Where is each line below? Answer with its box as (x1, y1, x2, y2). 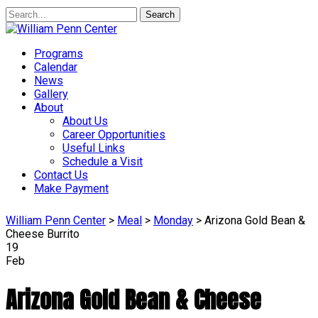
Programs (34, 47, 83, 60)
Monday (153, 214, 193, 227)
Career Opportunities (62, 128, 165, 141)
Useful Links (62, 141, 125, 155)
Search (146, 9, 175, 20)
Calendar (34, 60, 77, 74)
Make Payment (34, 182, 109, 195)
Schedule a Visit (62, 155, 143, 168)
